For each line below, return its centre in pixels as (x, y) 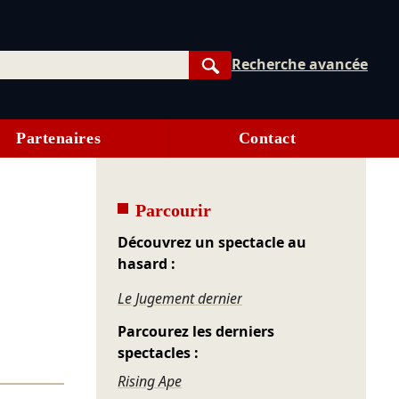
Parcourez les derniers (196, 332)
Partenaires (59, 138)
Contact (267, 138)
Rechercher (250, 84)
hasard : (147, 264)
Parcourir (174, 211)
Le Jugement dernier (180, 299)
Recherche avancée (300, 64)
